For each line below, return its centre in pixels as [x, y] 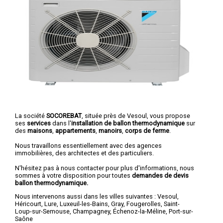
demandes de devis [160, 175]
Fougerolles [144, 204]
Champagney [91, 212]
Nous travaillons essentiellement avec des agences [88, 145]
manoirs [110, 130]
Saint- [172, 204]
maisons [40, 130]
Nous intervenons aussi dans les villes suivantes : [86, 197]
